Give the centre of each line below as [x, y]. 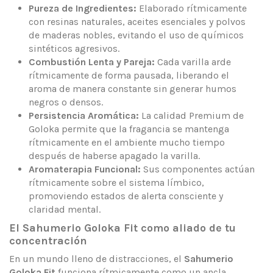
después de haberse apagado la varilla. [114, 155]
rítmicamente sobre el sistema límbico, [116, 182]
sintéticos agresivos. [74, 48]
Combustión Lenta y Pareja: [92, 62]
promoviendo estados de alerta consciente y [126, 196]
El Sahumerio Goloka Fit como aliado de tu [122, 228]
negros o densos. [66, 102]
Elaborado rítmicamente [192, 8]
